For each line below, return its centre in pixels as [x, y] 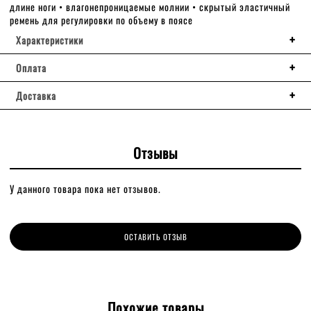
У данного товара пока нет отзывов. [85, 188]
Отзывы [155, 152]
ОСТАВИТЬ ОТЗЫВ [155, 236]
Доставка [36, 95]
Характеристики [50, 40]
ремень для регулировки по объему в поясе [101, 19]
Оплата [31, 67]
